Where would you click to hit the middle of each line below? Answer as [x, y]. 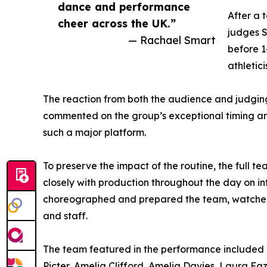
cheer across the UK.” [117, 24]
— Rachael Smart [172, 40]
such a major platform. [94, 133]
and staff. [65, 216]
